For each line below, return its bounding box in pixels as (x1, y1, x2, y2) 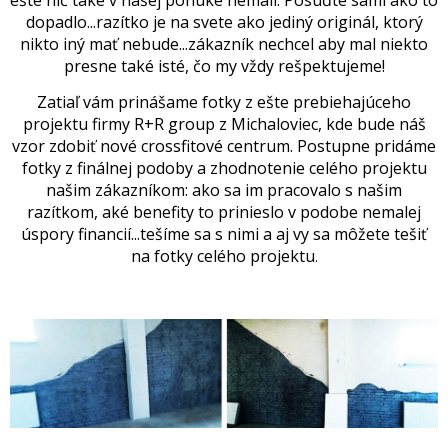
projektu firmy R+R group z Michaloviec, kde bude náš (22, 113, 426, 135)
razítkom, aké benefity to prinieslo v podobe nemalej (27, 201, 421, 223)
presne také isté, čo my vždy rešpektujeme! (63, 55, 385, 77)
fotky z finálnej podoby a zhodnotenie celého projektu (21, 157, 427, 179)
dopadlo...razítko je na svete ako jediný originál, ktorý (25, 11, 423, 33)
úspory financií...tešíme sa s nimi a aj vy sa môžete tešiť (21, 223, 427, 245)
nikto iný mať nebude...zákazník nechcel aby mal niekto (20, 33, 428, 55)
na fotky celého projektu (130, 245, 315, 267)
